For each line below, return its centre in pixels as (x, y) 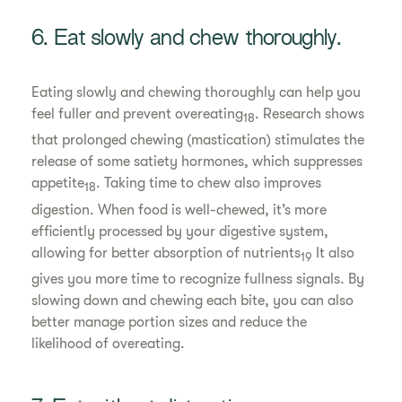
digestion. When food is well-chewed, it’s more (179, 210)
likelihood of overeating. (109, 343)
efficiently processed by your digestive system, (180, 231)
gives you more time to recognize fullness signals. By (198, 279)
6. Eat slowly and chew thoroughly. (187, 40)
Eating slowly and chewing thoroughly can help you (197, 93)
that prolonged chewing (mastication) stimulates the (198, 140)
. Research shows (310, 114)
